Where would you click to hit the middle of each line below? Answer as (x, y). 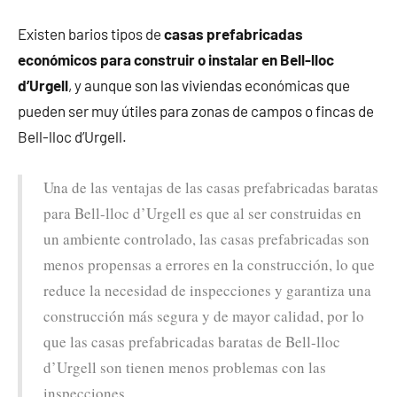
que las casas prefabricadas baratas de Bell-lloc (192, 342)
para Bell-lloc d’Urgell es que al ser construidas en (202, 214)
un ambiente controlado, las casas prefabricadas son (206, 239)
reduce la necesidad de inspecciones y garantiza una (207, 291)
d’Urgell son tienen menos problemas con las (185, 368)
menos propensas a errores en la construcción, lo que (209, 265)
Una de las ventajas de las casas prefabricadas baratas (211, 188)
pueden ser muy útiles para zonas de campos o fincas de (196, 111)
